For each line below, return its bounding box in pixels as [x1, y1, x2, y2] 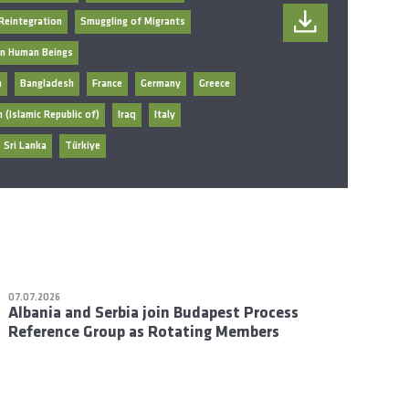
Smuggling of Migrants [79, 16, 185, 27]
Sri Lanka [3, 140, 47, 152]
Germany [140, 78, 181, 89]
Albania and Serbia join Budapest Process [8, 304, 299, 322]
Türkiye [64, 140, 100, 152]
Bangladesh [19, 78, 74, 89]
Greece [198, 78, 230, 89]
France [91, 78, 122, 89]
